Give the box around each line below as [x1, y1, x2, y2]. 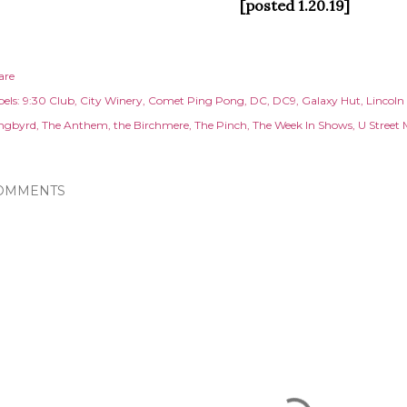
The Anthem [42, 118, 108, 132]
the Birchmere [114, 118, 189, 132]
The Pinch [194, 118, 247, 132]
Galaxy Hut [302, 94, 361, 107]
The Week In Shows [253, 118, 352, 132]
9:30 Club [23, 94, 74, 107]
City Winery [80, 94, 143, 107]
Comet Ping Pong [148, 94, 244, 107]
